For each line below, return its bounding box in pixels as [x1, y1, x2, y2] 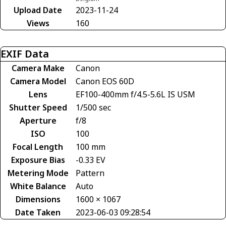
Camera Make [11, 62, 65, 74]
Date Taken [15, 206, 61, 218]
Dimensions [15, 193, 61, 205]
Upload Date [14, 4, 62, 16]
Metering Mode [7, 167, 69, 179]
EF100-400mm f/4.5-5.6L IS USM [76, 88, 195, 100]
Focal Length [13, 141, 63, 152]
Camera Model [10, 75, 66, 87]
